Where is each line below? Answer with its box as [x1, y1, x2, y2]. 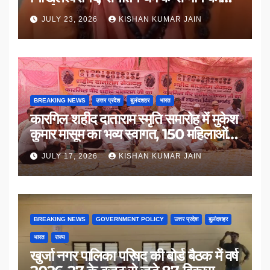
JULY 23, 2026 [42, 14, 100, 24]
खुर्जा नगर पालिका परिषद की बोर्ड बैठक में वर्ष [30, 246, 239, 265]
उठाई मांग [30, 3, 74, 21]
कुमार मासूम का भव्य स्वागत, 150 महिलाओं [30, 125, 227, 143]
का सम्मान [30, 140, 77, 158]
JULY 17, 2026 [42, 151, 100, 160]
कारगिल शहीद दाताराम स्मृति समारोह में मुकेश [30, 110, 238, 128]
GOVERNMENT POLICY [96, 215, 164, 222]
